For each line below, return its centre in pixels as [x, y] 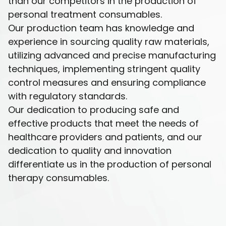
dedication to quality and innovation [90, 151]
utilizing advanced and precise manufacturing [112, 55]
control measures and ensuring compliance [107, 82]
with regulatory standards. [68, 96]
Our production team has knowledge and [101, 28]
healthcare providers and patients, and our [105, 137]
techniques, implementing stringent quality [104, 69]
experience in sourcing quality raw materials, [109, 42]
